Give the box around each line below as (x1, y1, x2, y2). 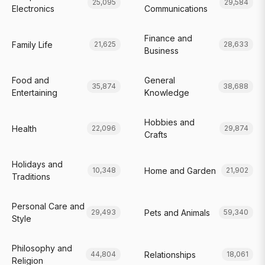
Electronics (12, 4, 54, 14)
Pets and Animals (144, 207, 210, 218)
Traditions (12, 172, 50, 182)
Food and (12, 75, 49, 85)
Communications (144, 4, 208, 14)
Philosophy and (12, 243, 72, 253)
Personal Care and (12, 201, 85, 211)
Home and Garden (144, 165, 216, 176)
